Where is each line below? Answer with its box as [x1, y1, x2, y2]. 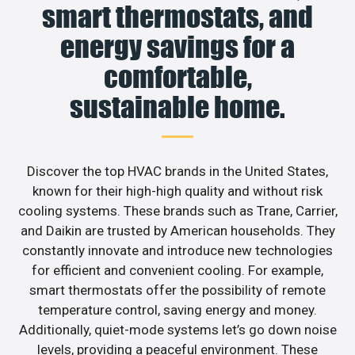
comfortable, [103, 59, 252, 95]
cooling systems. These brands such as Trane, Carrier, [17, 203, 338, 219]
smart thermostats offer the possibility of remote [29, 282, 326, 299]
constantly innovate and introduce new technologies [22, 242, 333, 259]
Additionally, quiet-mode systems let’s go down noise [18, 322, 337, 338]
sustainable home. [70, 90, 285, 125]
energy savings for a [60, 29, 295, 65]
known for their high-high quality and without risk [32, 183, 323, 200]
